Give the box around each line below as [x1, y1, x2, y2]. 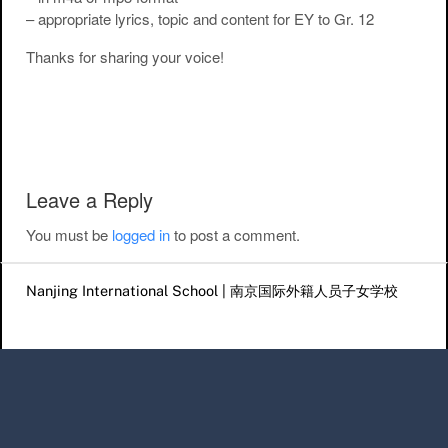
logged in [112, 224, 170, 246]
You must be [26, 224, 112, 246]
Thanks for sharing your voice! [26, 46, 224, 68]
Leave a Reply [26, 185, 153, 215]
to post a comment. [170, 224, 300, 246]
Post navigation [49, 90, 235, 122]
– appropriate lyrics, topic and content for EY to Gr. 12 [26, 8, 374, 30]
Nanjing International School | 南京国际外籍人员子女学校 [26, 281, 398, 299]
